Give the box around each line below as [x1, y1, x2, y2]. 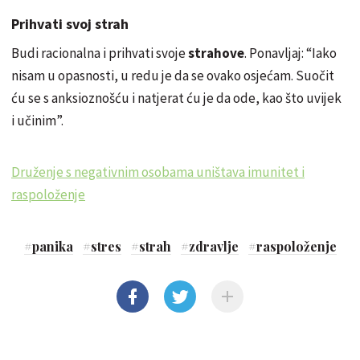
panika [31, 238, 73, 255]
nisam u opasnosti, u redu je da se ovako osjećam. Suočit [11, 67, 334, 84]
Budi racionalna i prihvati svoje [11, 44, 188, 62]
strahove [188, 44, 244, 62]
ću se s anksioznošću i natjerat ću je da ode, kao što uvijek [11, 89, 342, 107]
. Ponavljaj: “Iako [244, 44, 337, 62]
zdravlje [188, 238, 239, 255]
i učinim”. [11, 112, 63, 129]
